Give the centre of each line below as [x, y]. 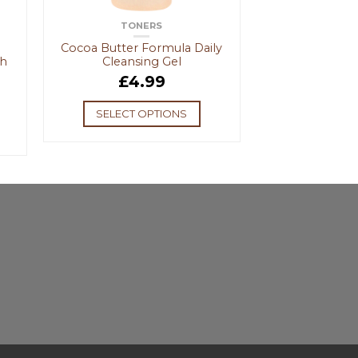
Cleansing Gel [141, 62]
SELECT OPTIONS [142, 114]
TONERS [142, 26]
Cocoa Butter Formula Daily [142, 48]
